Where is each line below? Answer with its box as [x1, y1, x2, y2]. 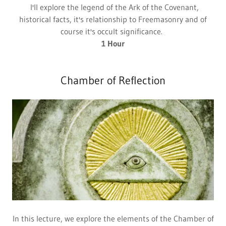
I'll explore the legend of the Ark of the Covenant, [27, 2, 199, 12]
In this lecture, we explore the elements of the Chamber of [12, 213, 214, 223]
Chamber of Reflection [61, 74, 165, 87]
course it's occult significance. [61, 26, 165, 36]
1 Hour [101, 38, 125, 48]
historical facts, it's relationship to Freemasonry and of [19, 14, 207, 24]
